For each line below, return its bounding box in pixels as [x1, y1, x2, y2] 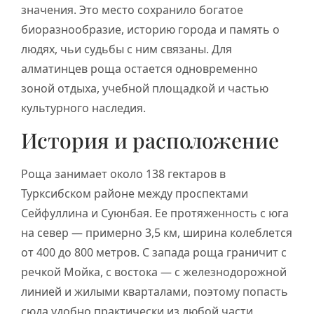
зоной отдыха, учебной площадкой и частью [21, 80, 268, 96]
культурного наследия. [21, 100, 146, 116]
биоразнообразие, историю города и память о [21, 21, 280, 37]
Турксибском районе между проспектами [21, 185, 248, 201]
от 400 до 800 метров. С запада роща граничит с [21, 244, 287, 260]
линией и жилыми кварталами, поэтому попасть [21, 283, 288, 299]
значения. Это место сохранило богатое [21, 1, 243, 18]
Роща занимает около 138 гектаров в [21, 165, 226, 182]
